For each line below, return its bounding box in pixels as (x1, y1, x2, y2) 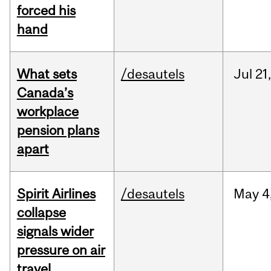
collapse (16, 204, 66, 221)
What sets (16, 66, 77, 82)
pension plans (16, 122, 99, 139)
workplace (16, 103, 79, 120)
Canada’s (16, 85, 73, 101)
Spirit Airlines (16, 186, 96, 202)
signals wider (16, 223, 94, 240)
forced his (16, 2, 76, 19)
